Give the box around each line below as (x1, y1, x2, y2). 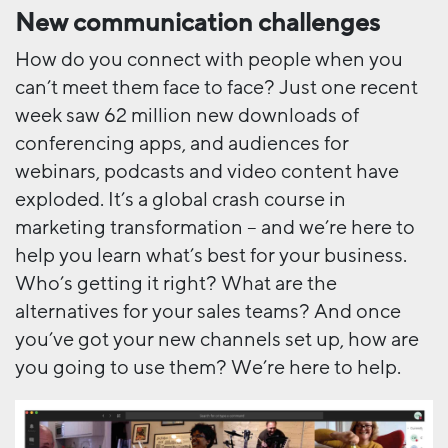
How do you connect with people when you (15, 46, 403, 73)
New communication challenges (15, 6, 380, 40)
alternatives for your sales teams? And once (15, 298, 401, 325)
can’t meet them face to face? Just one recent (15, 74, 418, 101)
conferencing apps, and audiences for (15, 130, 349, 157)
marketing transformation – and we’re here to (15, 214, 415, 241)
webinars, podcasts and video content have (15, 158, 399, 185)
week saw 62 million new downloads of (15, 102, 359, 129)
